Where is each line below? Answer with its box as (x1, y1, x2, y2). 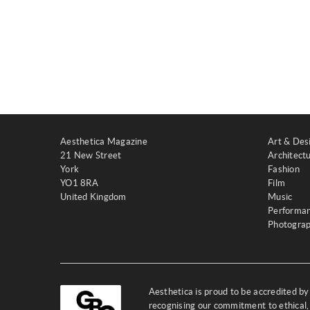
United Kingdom (60, 192, 127, 202)
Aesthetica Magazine (60, 136, 147, 147)
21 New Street (60, 150, 122, 161)
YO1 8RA (60, 178, 98, 188)
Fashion (268, 164, 300, 174)
